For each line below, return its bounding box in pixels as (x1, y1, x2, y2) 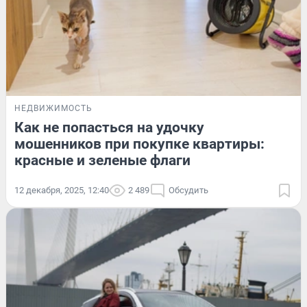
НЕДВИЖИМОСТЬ (14, 103, 93, 114)
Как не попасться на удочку (14, 119, 204, 136)
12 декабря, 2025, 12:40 (14, 185, 109, 196)
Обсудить (169, 185, 208, 196)
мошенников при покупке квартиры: (14, 136, 265, 153)
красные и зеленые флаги (14, 152, 191, 169)
